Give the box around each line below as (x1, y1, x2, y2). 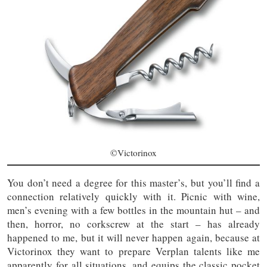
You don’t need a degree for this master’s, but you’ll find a (7, 175, 260, 190)
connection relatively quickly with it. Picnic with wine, (7, 189, 260, 203)
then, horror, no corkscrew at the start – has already (7, 216, 260, 231)
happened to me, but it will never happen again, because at (7, 230, 260, 244)
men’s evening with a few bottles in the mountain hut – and (7, 203, 260, 217)
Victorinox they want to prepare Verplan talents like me (7, 244, 260, 258)
